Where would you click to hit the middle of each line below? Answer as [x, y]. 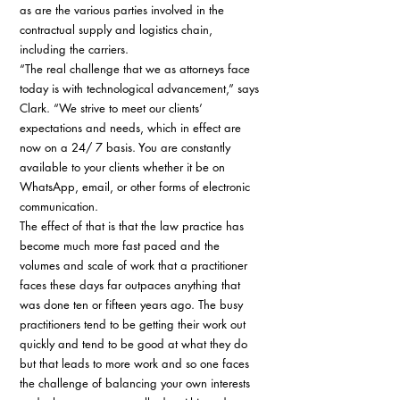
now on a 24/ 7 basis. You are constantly [127, 147]
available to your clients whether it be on [124, 167]
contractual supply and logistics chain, [118, 29]
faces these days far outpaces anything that [132, 285]
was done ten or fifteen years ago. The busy [133, 304]
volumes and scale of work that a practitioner [135, 265]
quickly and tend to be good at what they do [135, 344]
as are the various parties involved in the [124, 10]
